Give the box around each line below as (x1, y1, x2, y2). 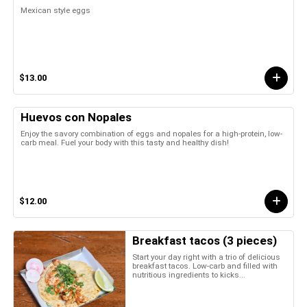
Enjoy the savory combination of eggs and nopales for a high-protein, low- (21, 128, 282, 138)
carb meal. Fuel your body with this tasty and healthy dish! (21, 137, 229, 147)
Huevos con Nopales (21, 110, 132, 124)
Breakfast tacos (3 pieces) (132, 233, 278, 247)
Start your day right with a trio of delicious (132, 251, 281, 262)
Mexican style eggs (21, 5, 90, 15)
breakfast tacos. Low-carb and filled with (132, 260, 278, 271)
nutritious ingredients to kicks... (132, 269, 246, 280)
